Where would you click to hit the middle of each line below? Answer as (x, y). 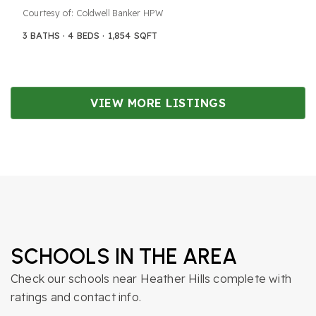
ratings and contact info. (76, 297)
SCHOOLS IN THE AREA (124, 256)
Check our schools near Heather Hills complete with (151, 278)
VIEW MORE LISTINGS (158, 103)
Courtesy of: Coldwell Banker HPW (93, 13)
